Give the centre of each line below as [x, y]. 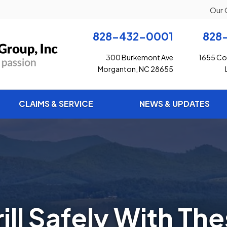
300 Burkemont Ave [140, 58]
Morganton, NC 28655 [136, 69]
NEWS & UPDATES [174, 104]
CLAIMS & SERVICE [56, 104]
